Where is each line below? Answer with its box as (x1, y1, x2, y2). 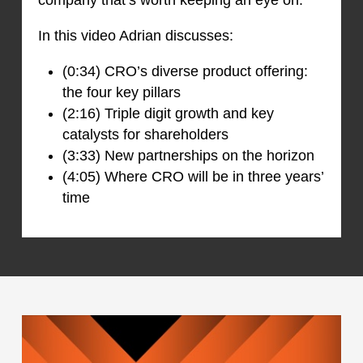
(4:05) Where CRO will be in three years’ (62, 168, 323, 185)
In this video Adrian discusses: (37, 27, 233, 44)
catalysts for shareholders (62, 126, 228, 143)
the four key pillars (62, 83, 181, 100)
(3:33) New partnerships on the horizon (62, 147, 314, 164)
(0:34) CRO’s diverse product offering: (62, 62, 308, 79)
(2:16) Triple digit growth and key (62, 105, 274, 122)
